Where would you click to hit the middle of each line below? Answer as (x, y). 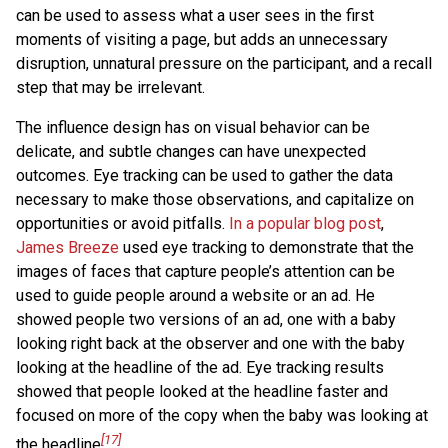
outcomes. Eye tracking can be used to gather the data (204, 176)
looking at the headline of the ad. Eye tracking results (200, 368)
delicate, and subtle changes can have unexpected (191, 152)
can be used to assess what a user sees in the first (195, 16)
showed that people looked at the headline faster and (202, 392)
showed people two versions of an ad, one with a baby (206, 320)
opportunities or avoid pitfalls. (122, 224)
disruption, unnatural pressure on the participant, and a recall (224, 64)
